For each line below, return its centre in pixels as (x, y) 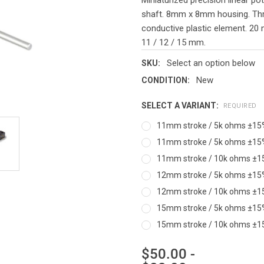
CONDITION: (166, 80)
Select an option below (211, 63)
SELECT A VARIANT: (181, 105)
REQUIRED (240, 106)
